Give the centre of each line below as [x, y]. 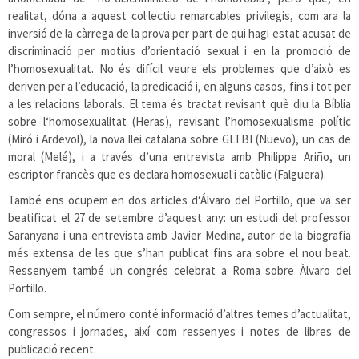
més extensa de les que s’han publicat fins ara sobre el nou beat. [179, 253]
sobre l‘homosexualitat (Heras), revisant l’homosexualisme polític [179, 121]
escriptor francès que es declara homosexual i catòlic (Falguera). [167, 174]
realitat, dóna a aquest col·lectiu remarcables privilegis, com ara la [179, 16]
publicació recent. [52, 349]
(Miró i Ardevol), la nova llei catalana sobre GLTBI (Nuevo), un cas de [179, 139]
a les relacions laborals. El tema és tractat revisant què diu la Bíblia [179, 104]
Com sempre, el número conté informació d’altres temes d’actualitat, [179, 314]
